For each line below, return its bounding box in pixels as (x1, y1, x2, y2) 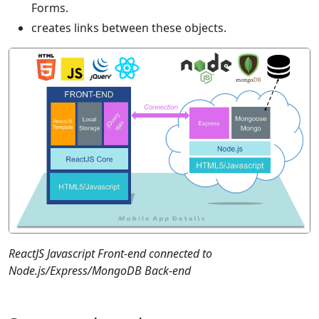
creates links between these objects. (31, 20, 226, 36)
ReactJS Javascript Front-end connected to (9, 246, 212, 262)
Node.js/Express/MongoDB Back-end (9, 263, 191, 279)
